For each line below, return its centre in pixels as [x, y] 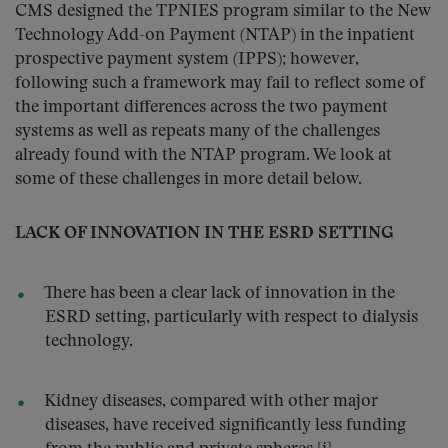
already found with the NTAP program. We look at [203, 155]
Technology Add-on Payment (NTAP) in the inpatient [215, 35]
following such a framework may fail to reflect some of [220, 83]
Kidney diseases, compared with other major [211, 401]
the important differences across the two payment [201, 107]
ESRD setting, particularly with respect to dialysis [231, 317]
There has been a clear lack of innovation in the [219, 293]
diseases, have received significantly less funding [225, 425]
